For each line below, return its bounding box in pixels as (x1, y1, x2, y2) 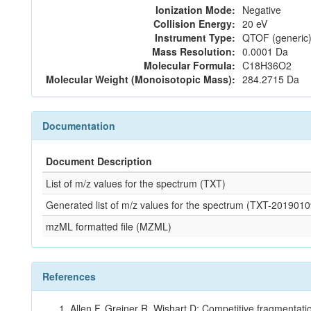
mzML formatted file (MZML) (46, 219, 171, 233)
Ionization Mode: (155, 3, 235, 17)
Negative (242, 3, 281, 17)
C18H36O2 (242, 58, 292, 72)
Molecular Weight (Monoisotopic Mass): (46, 72, 235, 86)
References (42, 269, 96, 283)
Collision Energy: (153, 17, 235, 31)
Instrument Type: (155, 31, 235, 44)
